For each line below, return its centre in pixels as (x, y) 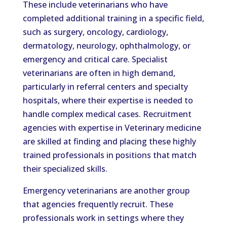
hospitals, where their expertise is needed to (108, 100)
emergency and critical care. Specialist (95, 59)
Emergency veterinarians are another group (106, 191)
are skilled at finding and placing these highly (109, 141)
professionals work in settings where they (103, 218)
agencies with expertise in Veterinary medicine (112, 128)
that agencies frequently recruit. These (98, 204)
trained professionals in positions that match (109, 155)
